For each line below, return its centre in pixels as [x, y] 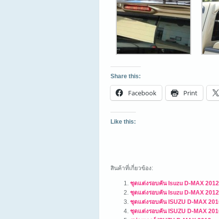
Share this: [126, 76]
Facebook [142, 93]
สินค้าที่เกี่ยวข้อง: [132, 168]
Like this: [123, 122]
